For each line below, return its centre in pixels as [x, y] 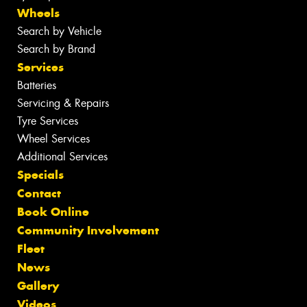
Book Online [53, 212]
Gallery [38, 286]
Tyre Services [48, 121]
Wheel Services [53, 139]
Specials [40, 175]
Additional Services [62, 157]
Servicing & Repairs [63, 103]
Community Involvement [88, 231]
